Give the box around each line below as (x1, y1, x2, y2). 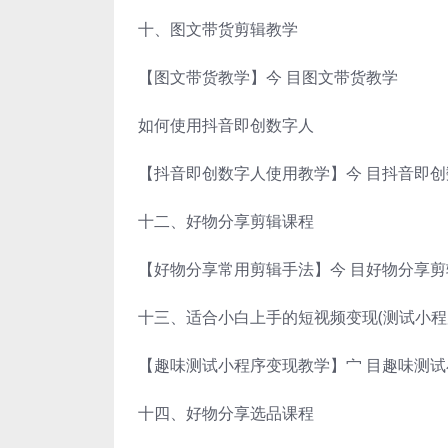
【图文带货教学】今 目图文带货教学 (138, 65, 398, 88)
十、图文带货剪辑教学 (138, 17, 298, 40)
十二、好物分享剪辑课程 (138, 209, 314, 232)
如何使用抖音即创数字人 (138, 113, 314, 136)
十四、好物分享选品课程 (138, 401, 314, 424)
